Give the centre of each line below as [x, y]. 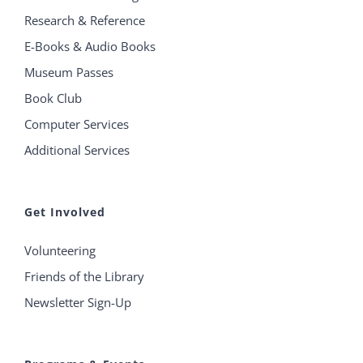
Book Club [53, 98]
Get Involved [65, 212]
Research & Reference [85, 21]
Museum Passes [69, 73]
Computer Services [77, 124]
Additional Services [77, 150]
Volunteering [60, 251]
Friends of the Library [84, 277]
